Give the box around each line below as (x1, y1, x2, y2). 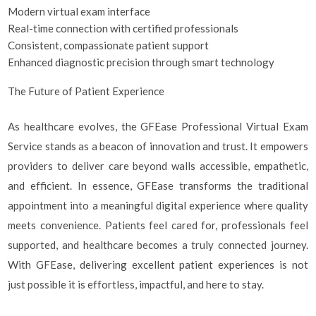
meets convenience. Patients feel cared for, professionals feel (8, 219, 308, 231)
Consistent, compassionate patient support (8, 38, 209, 51)
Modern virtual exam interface (8, 4, 151, 18)
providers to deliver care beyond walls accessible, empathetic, (8, 159, 308, 172)
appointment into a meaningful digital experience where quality (8, 199, 308, 212)
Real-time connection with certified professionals (8, 21, 239, 35)
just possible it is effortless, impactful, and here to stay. (8, 278, 265, 291)
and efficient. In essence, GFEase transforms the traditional (8, 179, 308, 192)
